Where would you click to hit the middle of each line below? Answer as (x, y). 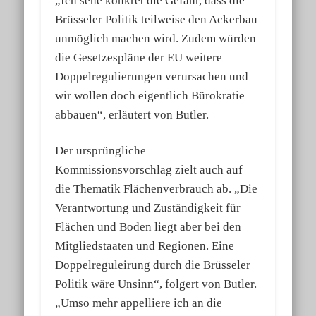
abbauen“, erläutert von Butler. (132, 115)
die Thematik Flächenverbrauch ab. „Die (157, 189)
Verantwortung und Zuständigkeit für (148, 208)
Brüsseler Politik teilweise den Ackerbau (157, 20)
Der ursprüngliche (101, 151)
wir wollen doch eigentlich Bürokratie (150, 96)
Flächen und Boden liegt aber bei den (148, 227)
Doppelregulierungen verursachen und (152, 77)
